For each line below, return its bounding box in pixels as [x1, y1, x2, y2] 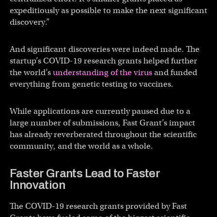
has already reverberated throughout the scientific [10, 129, 197, 139]
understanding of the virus [53, 67, 152, 77]
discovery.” [10, 17, 50, 27]
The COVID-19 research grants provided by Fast [10, 201, 187, 211]
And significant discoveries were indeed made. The [10, 44, 200, 54]
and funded [152, 67, 197, 77]
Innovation [10, 179, 65, 191]
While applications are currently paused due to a [10, 106, 190, 116]
